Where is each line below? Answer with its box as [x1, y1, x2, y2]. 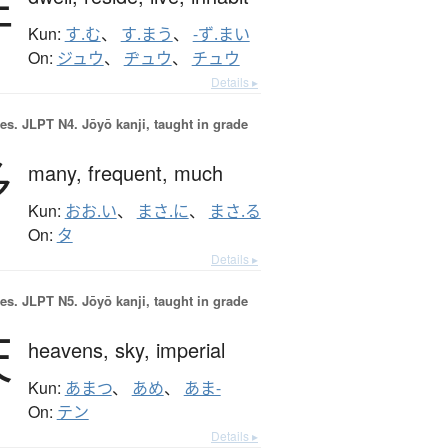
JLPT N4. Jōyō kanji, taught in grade [17, 114, 248, 134]
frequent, [87, 158, 174, 188]
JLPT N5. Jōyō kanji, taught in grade [17, 291, 248, 311]
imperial [155, 335, 225, 365]
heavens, [27, 335, 115, 365]
